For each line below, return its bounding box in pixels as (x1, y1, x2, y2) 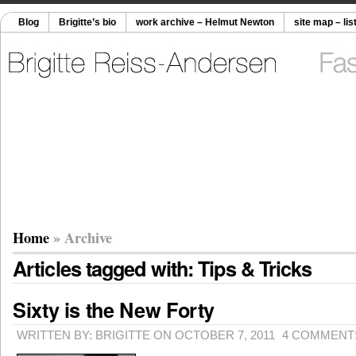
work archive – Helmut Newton (136, 17, 274, 28)
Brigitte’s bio (59, 17, 116, 28)
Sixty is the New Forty (13, 296, 215, 324)
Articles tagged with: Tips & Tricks (13, 254, 312, 283)
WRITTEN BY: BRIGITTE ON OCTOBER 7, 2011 (17, 328, 275, 342)
